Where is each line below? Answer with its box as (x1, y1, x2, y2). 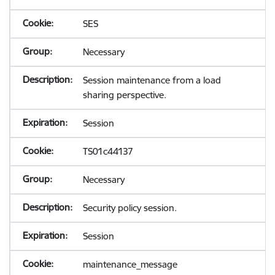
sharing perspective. (82, 89, 166, 101)
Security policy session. (82, 202, 177, 214)
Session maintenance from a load (82, 74, 221, 86)
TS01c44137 (82, 145, 133, 157)
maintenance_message (82, 258, 177, 270)
